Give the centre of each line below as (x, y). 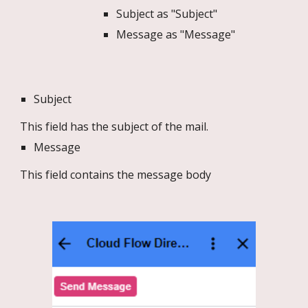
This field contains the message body (116, 175)
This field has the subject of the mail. (114, 126)
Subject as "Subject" (167, 13)
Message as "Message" (176, 34)
